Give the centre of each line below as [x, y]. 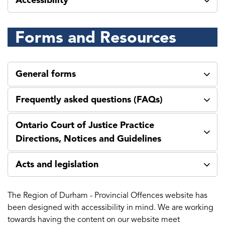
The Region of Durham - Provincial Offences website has [107, 196]
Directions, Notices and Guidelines [88, 139]
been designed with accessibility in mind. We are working [110, 208]
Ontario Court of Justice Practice [85, 125]
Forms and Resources [96, 37]
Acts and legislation [57, 164]
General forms [46, 74]
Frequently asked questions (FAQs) [89, 100]
